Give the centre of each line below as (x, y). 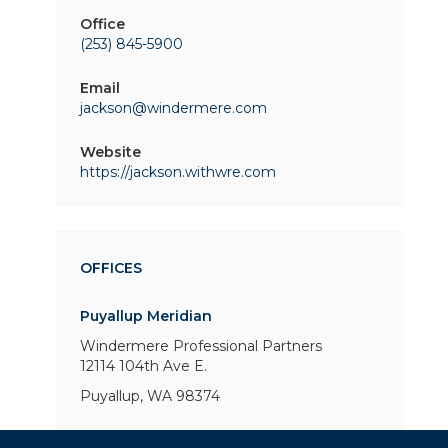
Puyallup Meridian (146, 316)
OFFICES (111, 268)
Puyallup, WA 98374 (150, 396)
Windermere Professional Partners (201, 346)
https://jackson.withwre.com (178, 172)
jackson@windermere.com (173, 108)
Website (110, 152)
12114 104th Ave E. (143, 366)
